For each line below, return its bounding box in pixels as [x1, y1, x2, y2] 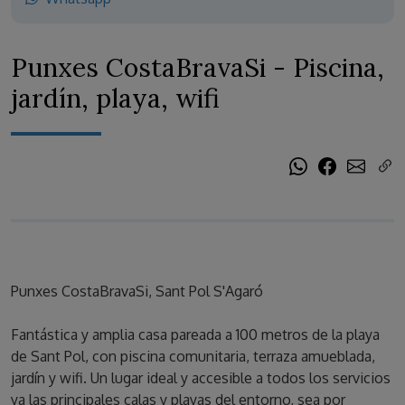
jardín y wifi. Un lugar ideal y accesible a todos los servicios [11, 369, 391, 388]
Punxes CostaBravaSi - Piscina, [11, 51, 384, 85]
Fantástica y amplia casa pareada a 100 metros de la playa [11, 325, 380, 344]
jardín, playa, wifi [11, 81, 220, 116]
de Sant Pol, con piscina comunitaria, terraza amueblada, [11, 347, 375, 366]
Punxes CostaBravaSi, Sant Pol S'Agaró [11, 282, 263, 301]
